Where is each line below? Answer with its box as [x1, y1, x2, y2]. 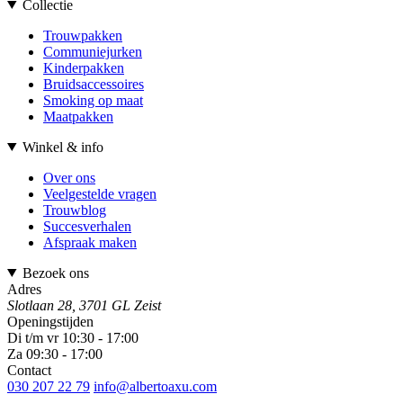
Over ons [43, 169, 95, 185]
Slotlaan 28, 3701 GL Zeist [7, 297, 161, 313]
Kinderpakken [43, 59, 124, 76]
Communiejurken [43, 43, 142, 59]
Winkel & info [22, 139, 103, 155]
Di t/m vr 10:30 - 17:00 [7, 329, 139, 345]
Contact [7, 362, 51, 378]
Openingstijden [7, 313, 94, 329]
